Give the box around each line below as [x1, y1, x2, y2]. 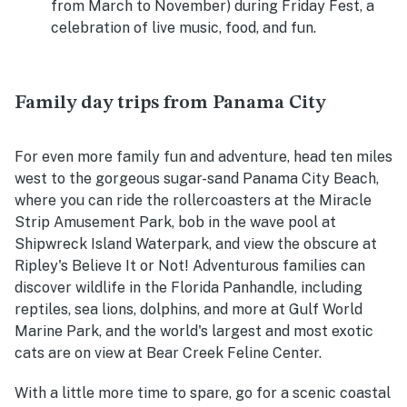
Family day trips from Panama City [15, 94, 325, 114]
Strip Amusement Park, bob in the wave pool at [15, 213, 336, 232]
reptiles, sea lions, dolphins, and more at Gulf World [15, 301, 362, 319]
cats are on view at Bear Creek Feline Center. [15, 344, 322, 362]
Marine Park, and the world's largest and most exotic [15, 323, 373, 341]
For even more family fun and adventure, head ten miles [15, 148, 392, 166]
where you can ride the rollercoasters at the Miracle [15, 192, 372, 210]
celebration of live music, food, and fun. [51, 19, 316, 37]
